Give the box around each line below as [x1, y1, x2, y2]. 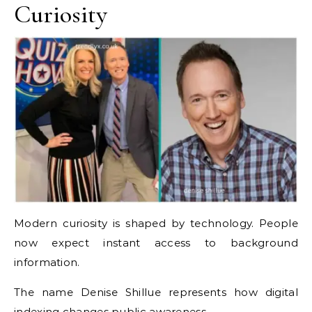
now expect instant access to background [14, 235, 298, 249]
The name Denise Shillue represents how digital [14, 285, 298, 299]
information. [14, 255, 80, 269]
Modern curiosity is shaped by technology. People [14, 216, 298, 230]
